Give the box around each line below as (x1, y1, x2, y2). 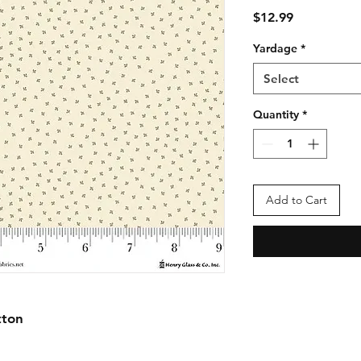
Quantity (253, 107, 299, 122)
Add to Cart (266, 193, 327, 207)
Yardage (253, 41, 297, 56)
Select (263, 71, 299, 86)
